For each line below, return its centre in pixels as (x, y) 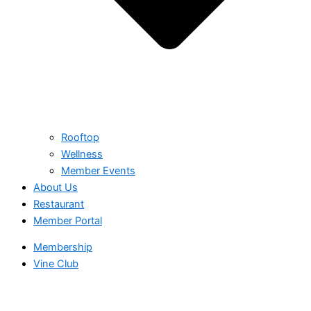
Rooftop (80, 137)
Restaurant (59, 204)
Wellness (82, 154)
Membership (63, 247)
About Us (56, 187)
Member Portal (68, 220)
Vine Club (56, 264)
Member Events (98, 170)
